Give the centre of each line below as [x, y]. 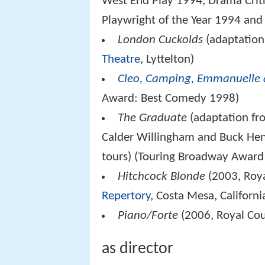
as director [138, 249]
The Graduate [153, 118]
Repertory [126, 196]
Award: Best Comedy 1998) [170, 99]
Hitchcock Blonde [162, 177]
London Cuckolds [161, 40]
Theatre [121, 60]
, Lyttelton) [167, 60]
